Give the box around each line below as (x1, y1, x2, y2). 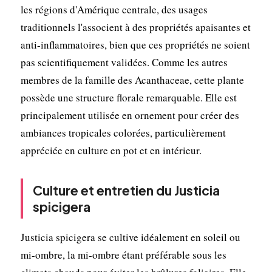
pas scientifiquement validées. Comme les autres (20, 55, 228, 69)
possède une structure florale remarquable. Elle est (20, 90, 237, 104)
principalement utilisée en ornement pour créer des (20, 107, 239, 122)
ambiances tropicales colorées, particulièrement (20, 125, 226, 140)
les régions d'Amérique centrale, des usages (20, 2, 208, 16)
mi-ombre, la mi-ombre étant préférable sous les (20, 247, 226, 262)
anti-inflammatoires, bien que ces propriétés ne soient (20, 37, 250, 52)
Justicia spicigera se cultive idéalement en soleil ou (20, 229, 240, 244)
